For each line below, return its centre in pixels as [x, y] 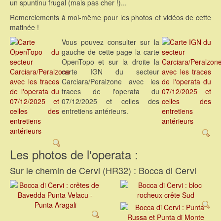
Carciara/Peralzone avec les [110, 82]
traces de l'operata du [110, 92]
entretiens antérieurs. [95, 111]
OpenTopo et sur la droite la [110, 62]
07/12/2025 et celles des [110, 101]
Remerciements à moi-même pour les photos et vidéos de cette [110, 18]
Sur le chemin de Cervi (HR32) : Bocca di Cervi [103, 170]
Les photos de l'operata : [74, 154]
